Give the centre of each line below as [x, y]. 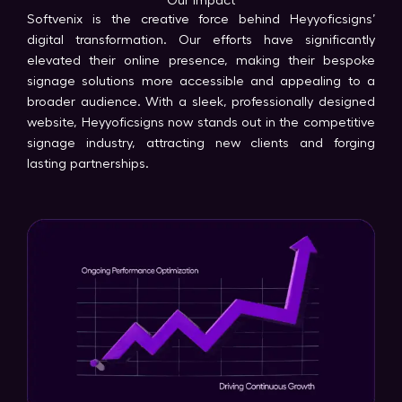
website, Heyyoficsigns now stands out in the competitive [201, 122]
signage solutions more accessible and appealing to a [201, 81]
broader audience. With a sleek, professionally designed [201, 101]
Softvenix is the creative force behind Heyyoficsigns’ [201, 19]
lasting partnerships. [88, 163]
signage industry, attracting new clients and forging [201, 143]
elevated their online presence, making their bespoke [201, 60]
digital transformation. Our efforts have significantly [201, 39]
